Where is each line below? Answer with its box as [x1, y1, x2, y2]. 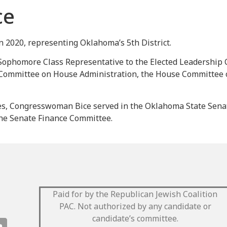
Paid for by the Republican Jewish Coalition [53, 188, 218, 200]
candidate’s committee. [92, 213, 178, 224]
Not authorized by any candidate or [77, 201, 211, 212]
